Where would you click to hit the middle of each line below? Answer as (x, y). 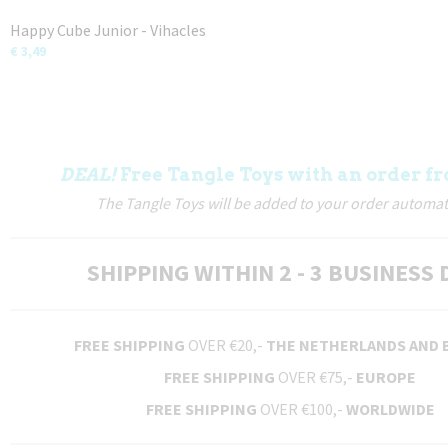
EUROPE (386, 377)
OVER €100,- (301, 409)
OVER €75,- (315, 377)
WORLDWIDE (390, 409)
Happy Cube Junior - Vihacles (108, 30)
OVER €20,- (225, 345)
